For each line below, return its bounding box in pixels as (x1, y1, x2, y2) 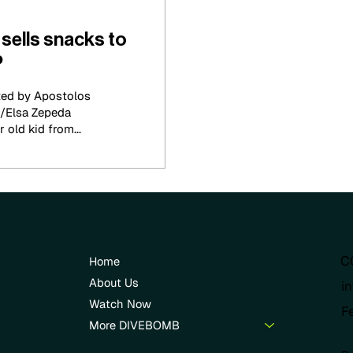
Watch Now (89, 296, 152, 312)
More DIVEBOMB (89, 318, 180, 333)
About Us (89, 275, 139, 291)
